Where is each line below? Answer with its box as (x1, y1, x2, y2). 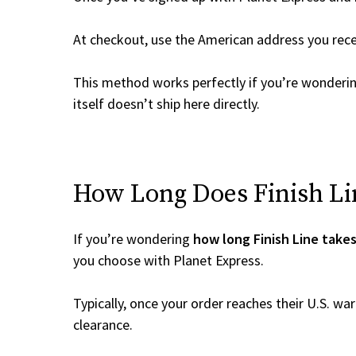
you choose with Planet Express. (73, 251, 264, 269)
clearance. (73, 315, 133, 334)
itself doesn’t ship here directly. (73, 95, 260, 113)
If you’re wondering (73, 230, 193, 248)
